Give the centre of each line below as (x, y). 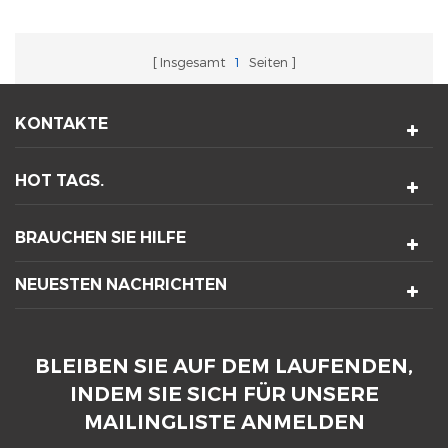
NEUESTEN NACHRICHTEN (121, 284)
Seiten (266, 61)
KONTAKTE (61, 123)
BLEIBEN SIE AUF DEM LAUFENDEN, (224, 365)
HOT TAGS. (59, 180)
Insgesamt (194, 61)
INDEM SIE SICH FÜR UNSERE (224, 393)
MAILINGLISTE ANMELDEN (224, 421)
